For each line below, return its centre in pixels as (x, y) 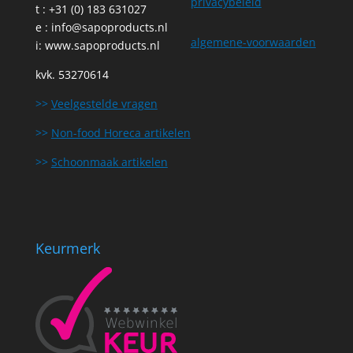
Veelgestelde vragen (104, 103)
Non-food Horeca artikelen (121, 132)
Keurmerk (67, 249)
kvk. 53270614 (72, 74)
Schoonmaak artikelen (109, 162)
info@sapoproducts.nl (109, 27)
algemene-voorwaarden (253, 42)
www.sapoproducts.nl (102, 45)
